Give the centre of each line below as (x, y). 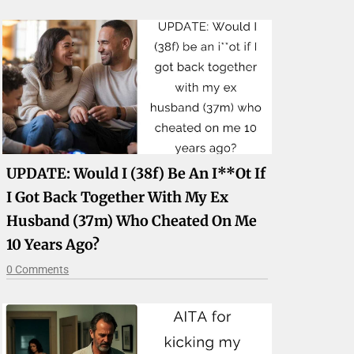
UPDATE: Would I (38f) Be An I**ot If (136, 174)
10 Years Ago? (53, 245)
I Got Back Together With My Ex (118, 198)
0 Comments (38, 270)
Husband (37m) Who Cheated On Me (132, 221)
